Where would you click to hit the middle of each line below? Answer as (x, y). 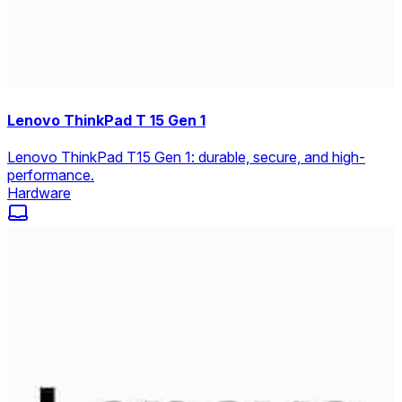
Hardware (39, 192)
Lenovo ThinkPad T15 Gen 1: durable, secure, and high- (186, 157)
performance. (51, 175)
